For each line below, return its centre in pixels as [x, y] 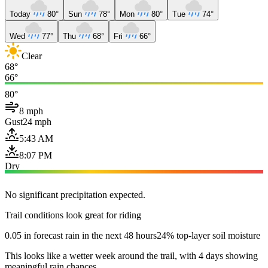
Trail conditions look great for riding [73, 215]
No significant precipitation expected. [75, 194]
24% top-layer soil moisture [208, 235]
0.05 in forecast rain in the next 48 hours [81, 235]
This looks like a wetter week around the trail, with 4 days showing [131, 255]
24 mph [37, 121]
